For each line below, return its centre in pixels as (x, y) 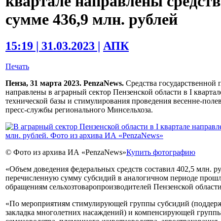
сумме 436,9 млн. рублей (92, 19)
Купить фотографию (161, 152)
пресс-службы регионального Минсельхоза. (79, 110)
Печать (17, 67)
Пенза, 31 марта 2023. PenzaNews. (65, 83)
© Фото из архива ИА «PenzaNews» (66, 152)
